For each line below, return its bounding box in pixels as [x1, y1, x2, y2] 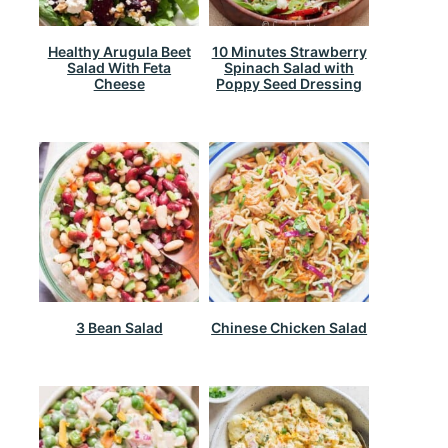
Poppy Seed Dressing [216, 74, 363, 92]
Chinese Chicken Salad [211, 318, 368, 336]
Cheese [93, 74, 145, 92]
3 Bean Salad [75, 318, 163, 336]
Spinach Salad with [224, 58, 355, 76]
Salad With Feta [67, 58, 172, 76]
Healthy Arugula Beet [47, 42, 191, 60]
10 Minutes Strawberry [211, 42, 367, 60]
